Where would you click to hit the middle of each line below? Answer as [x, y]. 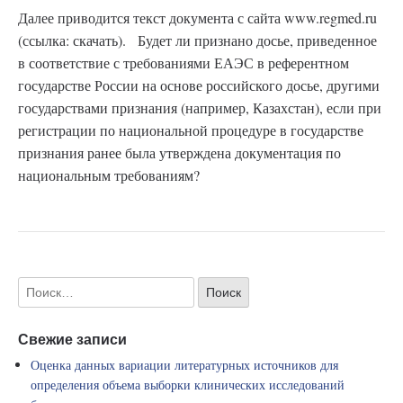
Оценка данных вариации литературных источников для [184, 365]
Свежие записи [72, 339]
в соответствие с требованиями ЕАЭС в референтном [184, 63]
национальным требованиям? [109, 175]
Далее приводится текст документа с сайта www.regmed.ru [197, 18]
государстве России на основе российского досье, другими [199, 85]
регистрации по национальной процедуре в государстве [191, 130]
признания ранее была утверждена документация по [179, 152]
